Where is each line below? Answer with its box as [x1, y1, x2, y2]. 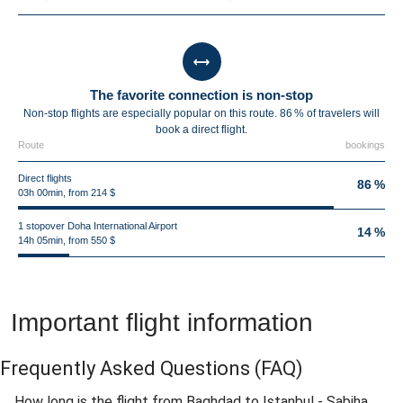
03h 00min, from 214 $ [18, 187, 115, 198]
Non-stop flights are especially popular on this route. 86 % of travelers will [23, 107, 380, 120]
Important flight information [11, 309, 313, 336]
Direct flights [18, 173, 72, 184]
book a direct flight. [156, 123, 247, 136]
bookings [345, 139, 385, 150]
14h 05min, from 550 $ [18, 235, 115, 246]
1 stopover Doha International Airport [18, 220, 177, 231]
